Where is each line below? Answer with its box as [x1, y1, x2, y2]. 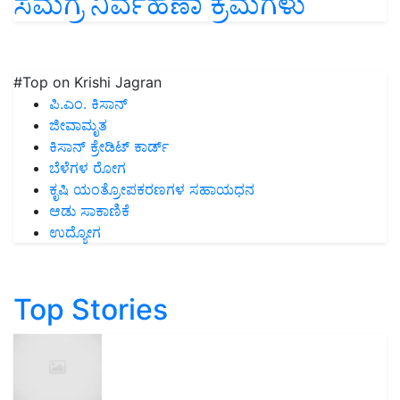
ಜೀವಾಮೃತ [49, 115, 107, 134]
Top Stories [13, 291, 168, 327]
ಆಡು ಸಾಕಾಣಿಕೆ [49, 201, 129, 220]
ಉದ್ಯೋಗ [49, 222, 101, 241]
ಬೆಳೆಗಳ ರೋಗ [49, 158, 126, 177]
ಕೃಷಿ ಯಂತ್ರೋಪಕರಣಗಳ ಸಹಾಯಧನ [49, 179, 254, 198]
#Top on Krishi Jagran [13, 72, 162, 91]
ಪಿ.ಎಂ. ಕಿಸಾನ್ [49, 94, 128, 112]
